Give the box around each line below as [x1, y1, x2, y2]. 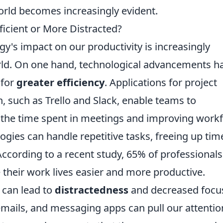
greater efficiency [16, 76, 105, 89]
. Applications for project [105, 76, 217, 89]
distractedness [55, 183, 128, 197]
